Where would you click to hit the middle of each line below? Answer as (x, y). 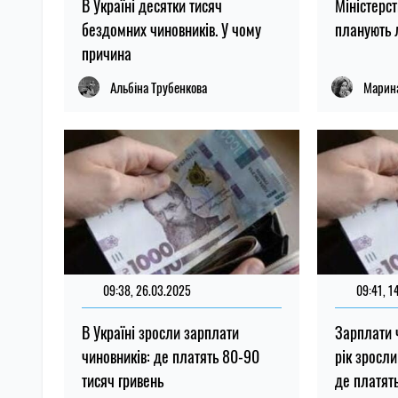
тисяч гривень (123, 380)
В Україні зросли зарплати (160, 332)
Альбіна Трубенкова (159, 87)
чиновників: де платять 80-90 (171, 356)
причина (107, 53)
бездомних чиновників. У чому (171, 29)
